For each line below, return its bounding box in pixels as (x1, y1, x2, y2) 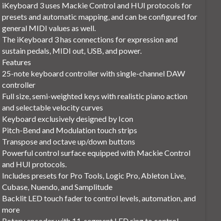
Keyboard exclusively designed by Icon (2, 114, 134, 124)
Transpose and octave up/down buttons (2, 137, 136, 147)
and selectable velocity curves (2, 103, 104, 112)
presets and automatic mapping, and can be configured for (2, 12, 198, 22)
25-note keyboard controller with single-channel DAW (2, 69, 185, 78)
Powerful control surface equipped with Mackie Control (2, 148, 191, 158)
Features (2, 57, 32, 67)
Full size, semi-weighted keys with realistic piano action (2, 91, 188, 101)
